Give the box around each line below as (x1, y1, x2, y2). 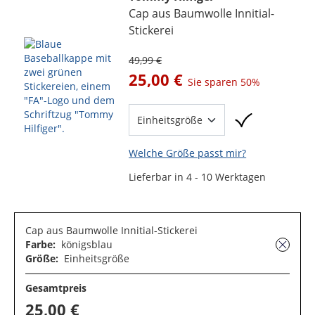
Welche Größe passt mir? (129, 146, 247, 160)
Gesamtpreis (25, 281, 86, 295)
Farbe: (25, 238, 58, 251)
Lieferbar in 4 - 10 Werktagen (129, 170, 266, 184)
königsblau (60, 238, 112, 251)
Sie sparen (188, 75, 241, 89)
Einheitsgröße (63, 252, 129, 265)
